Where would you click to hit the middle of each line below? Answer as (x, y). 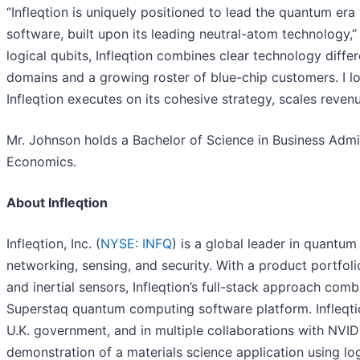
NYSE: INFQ (136, 244)
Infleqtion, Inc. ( (53, 244)
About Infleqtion (57, 203)
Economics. (41, 162)
